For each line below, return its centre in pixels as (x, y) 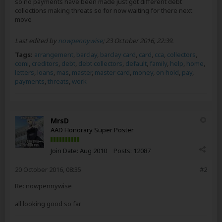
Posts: (123, 151)
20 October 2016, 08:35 (48, 169)
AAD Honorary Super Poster (92, 130)
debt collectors (100, 63)
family (158, 63)
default (136, 63)
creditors (45, 63)
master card (112, 72)
